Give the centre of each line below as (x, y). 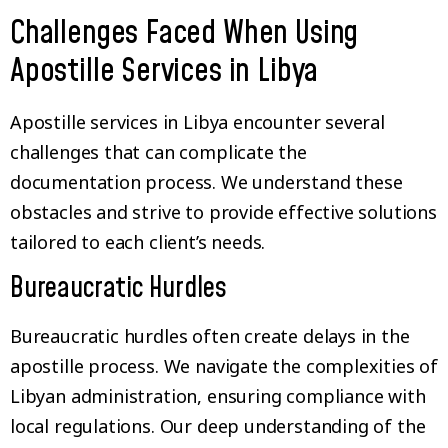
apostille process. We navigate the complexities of (224, 365)
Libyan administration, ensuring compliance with (218, 395)
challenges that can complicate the (158, 152)
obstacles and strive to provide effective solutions (223, 212)
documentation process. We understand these (206, 182)
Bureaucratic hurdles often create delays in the (210, 335)
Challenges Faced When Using (184, 34)
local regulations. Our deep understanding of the (218, 425)
